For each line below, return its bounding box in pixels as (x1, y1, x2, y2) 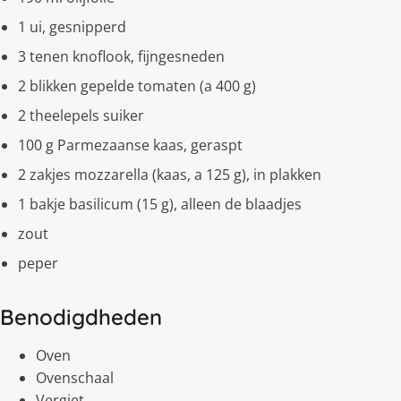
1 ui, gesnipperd (18, 16, 126, 37)
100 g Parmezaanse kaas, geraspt (18, 134, 243, 155)
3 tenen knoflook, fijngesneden (18, 46, 225, 66)
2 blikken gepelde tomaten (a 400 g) (18, 75, 256, 96)
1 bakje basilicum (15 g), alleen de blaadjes (18, 193, 302, 214)
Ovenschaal (36, 367, 114, 388)
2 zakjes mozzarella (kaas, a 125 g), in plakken (18, 164, 321, 184)
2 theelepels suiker (18, 105, 144, 125)
